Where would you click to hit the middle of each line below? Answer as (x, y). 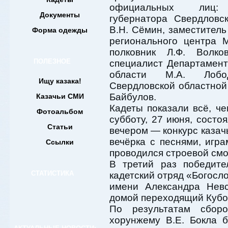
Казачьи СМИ (60, 96)
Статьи (60, 127)
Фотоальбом (60, 111)
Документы (60, 15)
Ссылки (60, 142)
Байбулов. (133, 97)
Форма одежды (60, 30)
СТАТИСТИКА (52, 173)
